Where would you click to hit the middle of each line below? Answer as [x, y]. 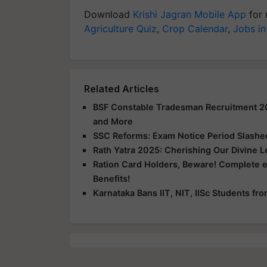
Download [108, 14]
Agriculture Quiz [120, 28]
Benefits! [111, 178]
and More [113, 121]
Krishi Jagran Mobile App [190, 14]
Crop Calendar [195, 28]
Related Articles [122, 89]
